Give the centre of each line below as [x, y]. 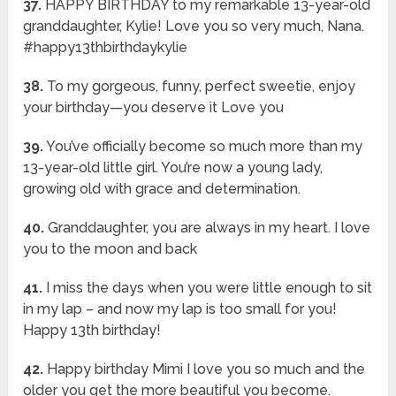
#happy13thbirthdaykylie [106, 48]
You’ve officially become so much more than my [203, 147]
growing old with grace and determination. [162, 189]
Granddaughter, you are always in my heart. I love [208, 228]
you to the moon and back [110, 249]
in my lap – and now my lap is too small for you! [180, 309]
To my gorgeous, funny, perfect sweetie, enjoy [200, 87]
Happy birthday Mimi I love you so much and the [205, 369]
